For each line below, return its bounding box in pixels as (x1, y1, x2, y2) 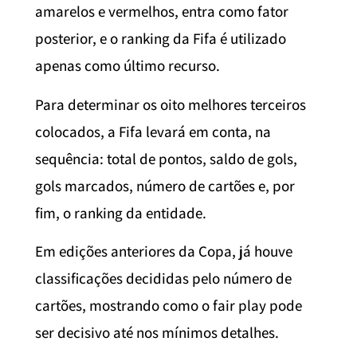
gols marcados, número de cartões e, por (35, 175, 295, 195)
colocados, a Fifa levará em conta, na (35, 121, 271, 141)
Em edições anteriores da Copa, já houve (35, 241, 292, 261)
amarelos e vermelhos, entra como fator (35, 2, 288, 22)
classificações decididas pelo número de (35, 269, 292, 288)
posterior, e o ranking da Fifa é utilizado (35, 29, 286, 49)
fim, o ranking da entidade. (35, 202, 206, 222)
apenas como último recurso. (35, 56, 220, 76)
